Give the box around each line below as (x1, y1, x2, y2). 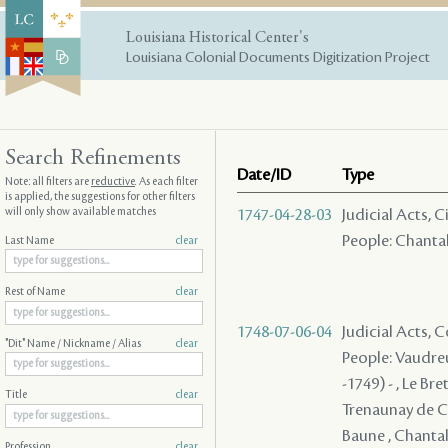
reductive (91, 175, 135, 188)
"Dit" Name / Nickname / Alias (5, 337, 141, 350)
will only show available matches (5, 205, 156, 218)
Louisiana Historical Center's (126, 30, 309, 46)
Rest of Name (5, 286, 65, 299)
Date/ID (237, 165, 291, 184)
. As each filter (135, 175, 198, 188)
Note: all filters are (5, 175, 91, 188)
